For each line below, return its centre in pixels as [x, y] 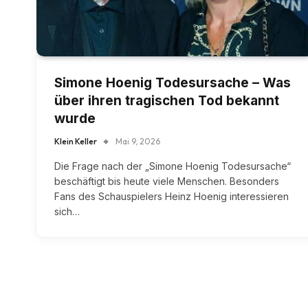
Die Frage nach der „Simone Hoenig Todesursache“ [173, 166]
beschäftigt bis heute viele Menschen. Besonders [167, 181]
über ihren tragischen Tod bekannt [167, 101]
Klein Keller [76, 142]
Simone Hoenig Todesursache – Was [173, 83]
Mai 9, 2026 [138, 142]
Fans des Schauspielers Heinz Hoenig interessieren [172, 197]
